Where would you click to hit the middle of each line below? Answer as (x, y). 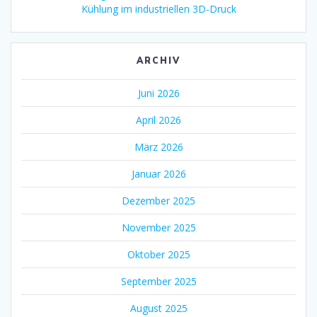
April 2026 (158, 120)
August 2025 (158, 308)
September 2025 (158, 281)
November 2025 (158, 227)
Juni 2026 (158, 93)
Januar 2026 (158, 173)
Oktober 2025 (158, 254)
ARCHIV (158, 60)
